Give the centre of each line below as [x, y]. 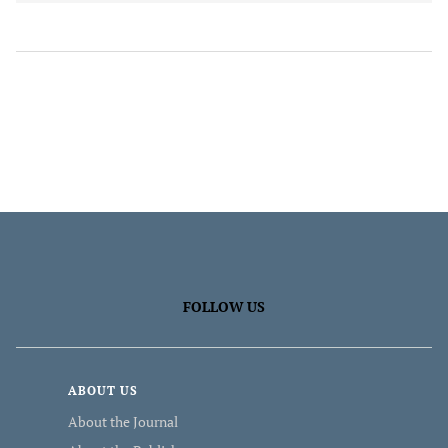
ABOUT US [103, 390]
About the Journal [123, 421]
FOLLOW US [224, 306]
